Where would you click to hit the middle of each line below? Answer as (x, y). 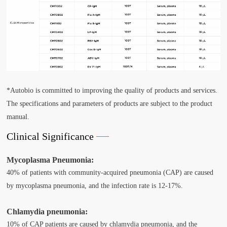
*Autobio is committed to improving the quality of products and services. (112, 90)
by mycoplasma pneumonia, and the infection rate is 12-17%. (95, 185)
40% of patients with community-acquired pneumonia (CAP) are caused (110, 172)
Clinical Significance (50, 136)
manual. (18, 117)
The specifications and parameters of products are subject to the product (110, 103)
